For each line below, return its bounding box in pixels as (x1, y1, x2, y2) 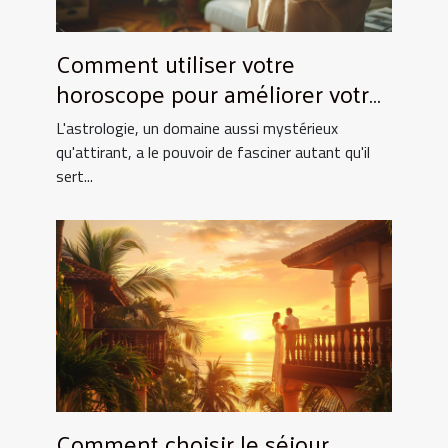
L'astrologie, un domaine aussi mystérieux (56, 116, 338, 141)
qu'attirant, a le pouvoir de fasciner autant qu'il (56, 140, 370, 165)
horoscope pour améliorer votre (56, 71, 382, 116)
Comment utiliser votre (56, 41, 295, 86)
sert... (56, 164, 93, 189)
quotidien (56, 101, 155, 146)
